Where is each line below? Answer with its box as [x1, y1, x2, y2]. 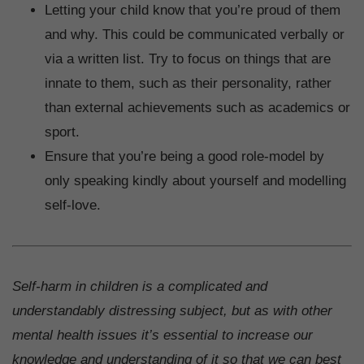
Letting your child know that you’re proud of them [45, 2, 340, 18]
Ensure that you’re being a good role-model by [45, 148, 324, 164]
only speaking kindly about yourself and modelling [45, 172, 346, 188]
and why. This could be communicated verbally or [45, 26, 344, 42]
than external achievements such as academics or [45, 99, 350, 115]
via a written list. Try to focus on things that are [45, 50, 331, 67]
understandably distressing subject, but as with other [12, 302, 332, 318]
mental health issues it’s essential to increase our [12, 327, 313, 343]
